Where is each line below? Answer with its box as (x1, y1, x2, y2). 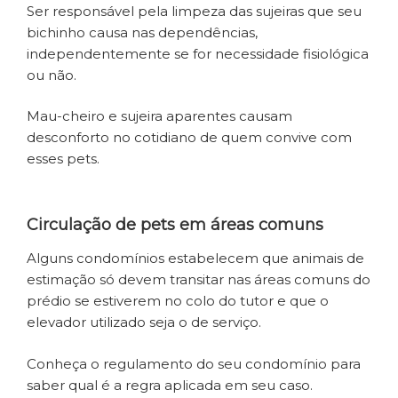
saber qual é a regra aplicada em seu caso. (27, 376, 313, 394)
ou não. (27, 66, 80, 84)
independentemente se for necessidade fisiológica (27, 44, 369, 62)
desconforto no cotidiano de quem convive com (27, 129, 352, 147)
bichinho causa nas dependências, (27, 23, 258, 41)
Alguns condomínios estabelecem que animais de (27, 250, 364, 267)
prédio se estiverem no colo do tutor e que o (27, 292, 329, 310)
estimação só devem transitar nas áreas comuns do (27, 271, 370, 289)
